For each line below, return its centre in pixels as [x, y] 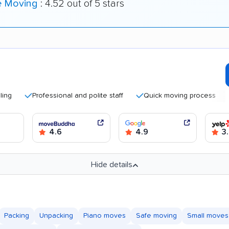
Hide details [112, 165]
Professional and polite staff [54, 96]
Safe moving [156, 216]
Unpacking [56, 216]
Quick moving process [156, 96]
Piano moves [105, 216]
